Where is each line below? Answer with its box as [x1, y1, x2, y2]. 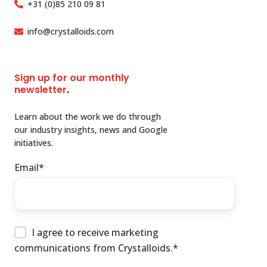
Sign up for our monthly [14, 70, 129, 85]
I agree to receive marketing [31, 225, 159, 239]
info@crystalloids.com [27, 25, 114, 37]
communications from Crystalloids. [14, 241, 173, 254]
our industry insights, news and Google [14, 123, 167, 135]
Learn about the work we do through [14, 110, 161, 122]
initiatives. [14, 136, 53, 148]
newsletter [14, 82, 67, 97]
